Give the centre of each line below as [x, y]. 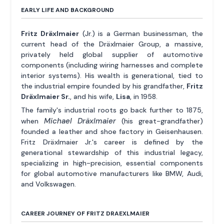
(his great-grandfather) [159, 121]
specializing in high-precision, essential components [112, 163]
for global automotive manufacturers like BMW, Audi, [112, 173]
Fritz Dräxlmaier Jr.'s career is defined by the [112, 142]
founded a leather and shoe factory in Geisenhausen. [112, 131]
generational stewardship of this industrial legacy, [112, 152]
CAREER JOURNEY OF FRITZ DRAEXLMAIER [85, 213]
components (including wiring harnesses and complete [112, 65]
